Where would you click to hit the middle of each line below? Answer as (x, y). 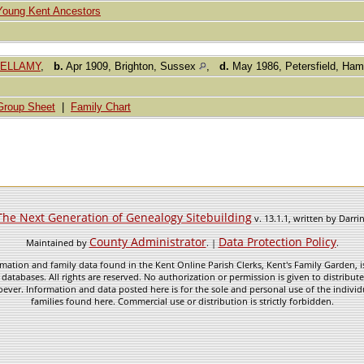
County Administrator (147, 242)
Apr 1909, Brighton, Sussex (131, 67)
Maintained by (57, 243)
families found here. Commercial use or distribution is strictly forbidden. (182, 301)
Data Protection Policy (277, 242)
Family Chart (101, 107)
